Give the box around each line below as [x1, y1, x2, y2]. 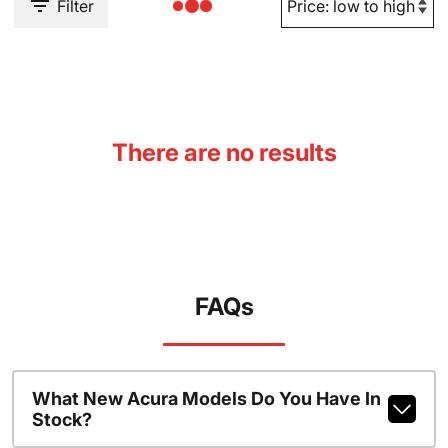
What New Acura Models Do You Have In [31, 388, 381, 409]
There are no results [111, 138, 337, 167]
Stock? [31, 409, 92, 430]
